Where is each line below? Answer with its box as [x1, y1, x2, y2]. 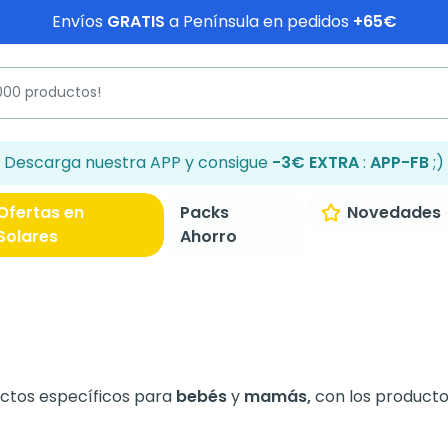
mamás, [244, 385, 315, 408]
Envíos [51, 10, 107, 33]
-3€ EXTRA [272, 151, 359, 174]
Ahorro [180, 225, 238, 248]
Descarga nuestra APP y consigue [4, 151, 272, 174]
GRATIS [106, 10, 165, 33]
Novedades [346, 201, 441, 224]
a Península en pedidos [164, 10, 353, 33]
